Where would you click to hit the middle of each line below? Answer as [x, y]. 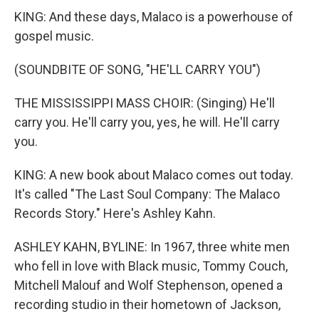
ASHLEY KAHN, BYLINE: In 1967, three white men [152, 247]
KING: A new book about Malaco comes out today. [154, 175]
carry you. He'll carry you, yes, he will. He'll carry [147, 122]
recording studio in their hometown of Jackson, [147, 304]
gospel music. [54, 36]
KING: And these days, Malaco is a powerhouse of [154, 17]
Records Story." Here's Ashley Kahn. [115, 213]
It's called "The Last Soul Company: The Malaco [147, 194]
